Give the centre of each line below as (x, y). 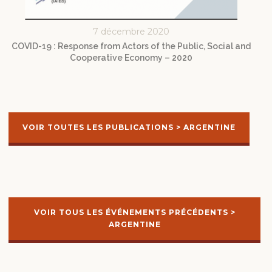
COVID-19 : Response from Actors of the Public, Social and (131, 46)
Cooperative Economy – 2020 (131, 57)
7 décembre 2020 (131, 31)
